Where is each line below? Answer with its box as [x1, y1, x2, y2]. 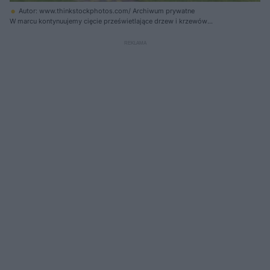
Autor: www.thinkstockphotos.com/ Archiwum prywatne [19, 6, 195, 15]
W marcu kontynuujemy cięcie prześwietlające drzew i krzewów [10, 16, 207, 25]
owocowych [10, 27, 48, 36]
